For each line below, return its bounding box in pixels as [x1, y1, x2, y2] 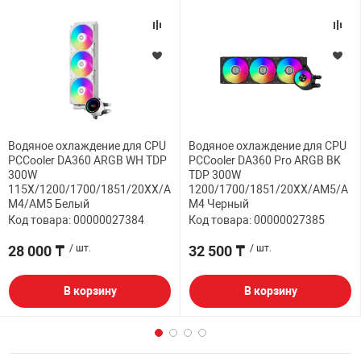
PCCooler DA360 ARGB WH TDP [8, 153, 167, 167]
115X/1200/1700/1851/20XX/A [8, 182, 171, 196]
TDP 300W [189, 168, 241, 181]
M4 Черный [189, 197, 249, 210]
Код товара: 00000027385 [189, 213, 325, 226]
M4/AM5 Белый [8, 197, 89, 210]
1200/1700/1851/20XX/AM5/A [189, 182, 348, 196]
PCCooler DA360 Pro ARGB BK [189, 153, 341, 167]
